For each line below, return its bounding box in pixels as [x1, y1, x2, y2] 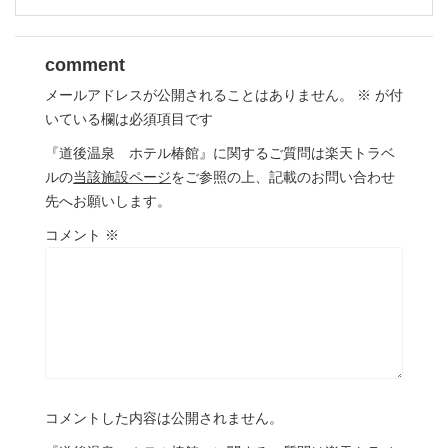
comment [45, 54, 125, 75]
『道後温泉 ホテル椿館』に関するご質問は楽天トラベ [45, 144, 395, 161]
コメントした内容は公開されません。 [45, 409, 283, 426]
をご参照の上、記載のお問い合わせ [171, 168, 395, 185]
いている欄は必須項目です [45, 110, 213, 127]
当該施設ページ [73, 168, 171, 185]
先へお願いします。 [45, 192, 171, 209]
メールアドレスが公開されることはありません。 [45, 86, 353, 103]
